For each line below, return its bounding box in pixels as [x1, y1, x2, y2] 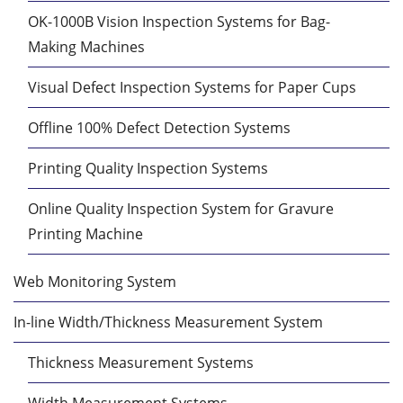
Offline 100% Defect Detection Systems [28, 117, 291, 138]
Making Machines [28, 36, 145, 57]
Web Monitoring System [13, 271, 176, 291]
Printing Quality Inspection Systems [28, 157, 268, 178]
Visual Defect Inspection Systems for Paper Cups [28, 76, 356, 97]
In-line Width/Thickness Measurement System [13, 311, 323, 332]
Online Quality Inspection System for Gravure [28, 198, 334, 219]
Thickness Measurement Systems [28, 352, 254, 372]
